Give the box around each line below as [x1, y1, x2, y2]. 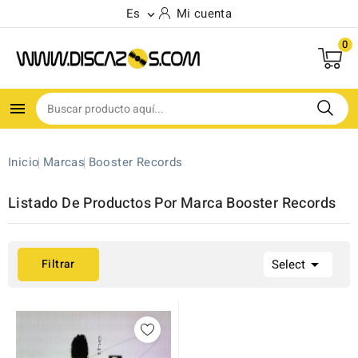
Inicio [8, 153, 40, 171]
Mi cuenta [176, 5, 233, 22]
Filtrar [42, 256, 75, 272]
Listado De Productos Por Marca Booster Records [8, 193, 336, 214]
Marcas [42, 153, 86, 171]
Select [272, 256, 305, 273]
